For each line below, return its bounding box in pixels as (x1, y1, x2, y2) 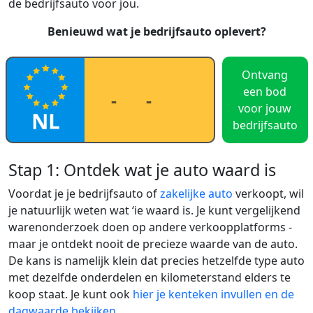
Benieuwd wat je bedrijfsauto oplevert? (47, 24, 266, 40)
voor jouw (238, 101, 291, 117)
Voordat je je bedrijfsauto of (8, 186, 160, 202)
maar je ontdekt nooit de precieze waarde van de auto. (8, 236, 298, 252)
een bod (243, 84, 286, 100)
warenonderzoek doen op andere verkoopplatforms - (8, 219, 292, 235)
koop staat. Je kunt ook (8, 286, 133, 303)
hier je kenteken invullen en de (133, 286, 294, 303)
